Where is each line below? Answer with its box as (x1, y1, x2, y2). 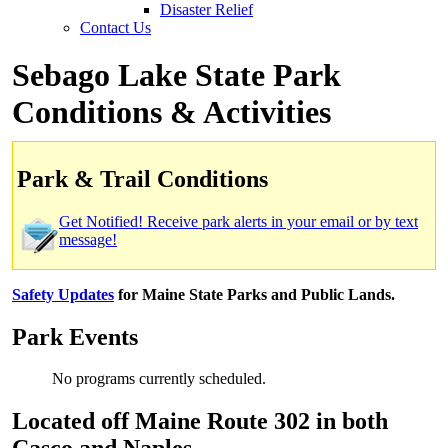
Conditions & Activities (12, 93, 331, 130)
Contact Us (80, 18, 151, 36)
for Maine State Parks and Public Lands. (114, 285, 395, 303)
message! (59, 230, 117, 248)
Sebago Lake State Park (12, 56, 341, 93)
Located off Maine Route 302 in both (12, 408, 388, 435)
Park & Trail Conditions (17, 165, 268, 192)
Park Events (12, 323, 138, 350)
